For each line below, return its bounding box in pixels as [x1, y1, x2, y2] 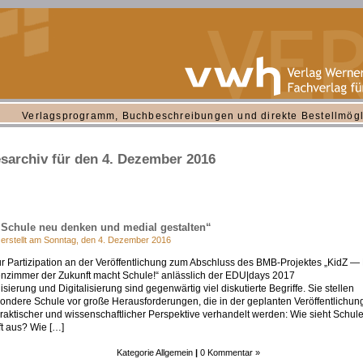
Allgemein [156, 348, 193, 357]
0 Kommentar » [200, 348, 260, 357]
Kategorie [117, 348, 156, 357]
